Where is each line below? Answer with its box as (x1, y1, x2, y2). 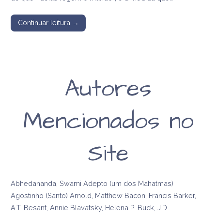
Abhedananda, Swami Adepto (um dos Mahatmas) (11, 179, 174, 188)
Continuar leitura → (17, 18, 79, 27)
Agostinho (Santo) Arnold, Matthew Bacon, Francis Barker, (11, 191, 197, 200)
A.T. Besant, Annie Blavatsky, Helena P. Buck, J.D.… (11, 203, 172, 212)
